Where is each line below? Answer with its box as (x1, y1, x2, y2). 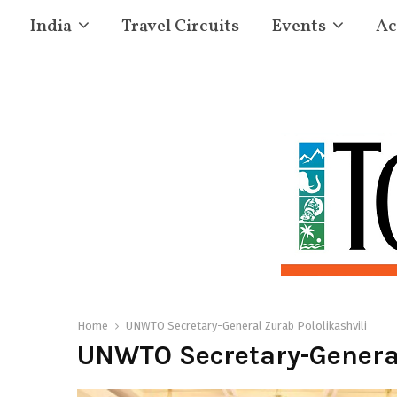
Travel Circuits (121, 14, 239, 39)
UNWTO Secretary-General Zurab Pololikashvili (126, 319, 367, 332)
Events (271, 14, 326, 39)
